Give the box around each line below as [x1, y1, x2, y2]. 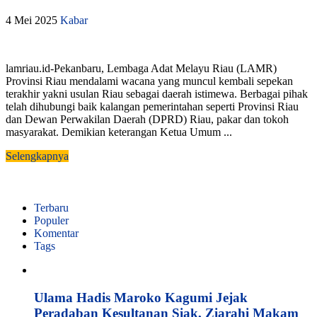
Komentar [34, 226, 79, 239]
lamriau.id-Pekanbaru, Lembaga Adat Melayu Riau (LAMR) [6, 62, 277, 74]
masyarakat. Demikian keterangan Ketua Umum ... [6, 125, 232, 138]
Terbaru [34, 201, 69, 214]
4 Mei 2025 [6, 13, 57, 26]
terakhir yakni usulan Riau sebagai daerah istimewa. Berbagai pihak [6, 87, 308, 100]
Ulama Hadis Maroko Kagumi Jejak [34, 289, 248, 305]
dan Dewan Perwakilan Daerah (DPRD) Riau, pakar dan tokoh [6, 113, 289, 125]
